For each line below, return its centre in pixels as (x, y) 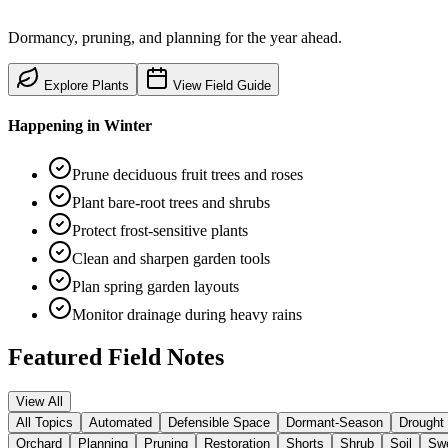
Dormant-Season (334, 423)
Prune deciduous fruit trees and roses (187, 175)
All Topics (44, 423)
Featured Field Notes (116, 357)
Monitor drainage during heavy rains (187, 315)
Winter (128, 126)
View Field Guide (220, 85)
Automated (120, 423)
